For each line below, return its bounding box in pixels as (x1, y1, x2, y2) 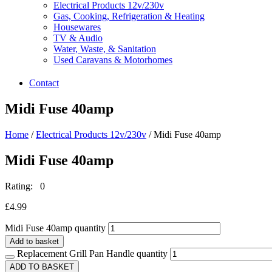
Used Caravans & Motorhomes (53, 55, 172, 65)
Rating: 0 (5, 180, 45, 191)
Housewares (53, 22, 101, 32)
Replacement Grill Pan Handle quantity (17, 248, 168, 259)
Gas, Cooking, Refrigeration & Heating (53, 11, 205, 21)
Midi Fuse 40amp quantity (5, 222, 106, 233)
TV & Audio (53, 33, 103, 43)
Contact (29, 78, 59, 88)
